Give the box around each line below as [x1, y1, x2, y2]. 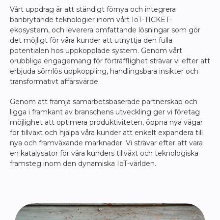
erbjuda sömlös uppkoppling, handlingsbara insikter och [10, 67, 198, 76]
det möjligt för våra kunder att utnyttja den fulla [10, 36, 172, 45]
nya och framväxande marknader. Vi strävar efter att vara [10, 138, 203, 148]
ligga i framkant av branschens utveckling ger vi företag [10, 108, 200, 117]
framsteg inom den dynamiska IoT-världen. [10, 159, 156, 168]
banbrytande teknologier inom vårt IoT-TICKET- [10, 15, 172, 25]
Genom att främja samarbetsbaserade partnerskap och [10, 97, 197, 107]
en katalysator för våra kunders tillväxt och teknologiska [10, 149, 198, 158]
